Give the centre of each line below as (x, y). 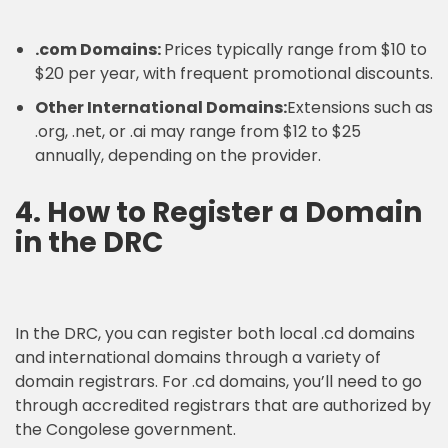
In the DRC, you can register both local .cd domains (215, 333)
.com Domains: (99, 49)
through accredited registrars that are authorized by (223, 405)
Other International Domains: (161, 107)
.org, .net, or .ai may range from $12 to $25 (198, 131)
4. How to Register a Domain (218, 212)
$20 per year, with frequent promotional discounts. (234, 73)
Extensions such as (360, 107)
